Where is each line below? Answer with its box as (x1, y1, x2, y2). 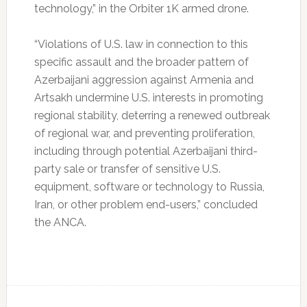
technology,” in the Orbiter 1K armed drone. (34, 2, 249, 16)
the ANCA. (34, 216, 86, 230)
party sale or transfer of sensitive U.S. (34, 162, 221, 176)
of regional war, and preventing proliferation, (34, 127, 255, 140)
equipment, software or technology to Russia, (34, 180, 265, 194)
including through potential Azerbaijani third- (34, 145, 258, 158)
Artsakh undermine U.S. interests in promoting (34, 91, 263, 105)
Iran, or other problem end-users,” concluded (34, 198, 258, 212)
